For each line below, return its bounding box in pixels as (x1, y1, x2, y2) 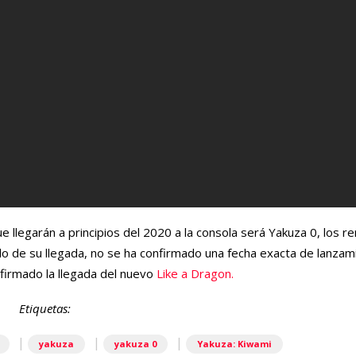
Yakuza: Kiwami (196, 338, 272, 350)
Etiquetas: (18, 300, 71, 317)
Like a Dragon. (157, 265, 234, 282)
